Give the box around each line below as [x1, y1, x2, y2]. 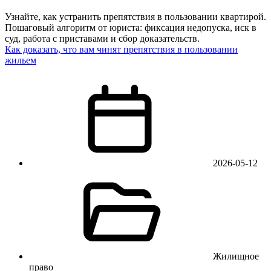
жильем [5, 55, 36, 66]
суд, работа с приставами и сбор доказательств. [5, 33, 200, 44]
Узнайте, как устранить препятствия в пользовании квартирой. [5, 11, 266, 22]
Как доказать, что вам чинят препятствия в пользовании [5, 44, 238, 55]
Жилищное [213, 251, 259, 262]
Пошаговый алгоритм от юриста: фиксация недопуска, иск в [5, 22, 256, 33]
